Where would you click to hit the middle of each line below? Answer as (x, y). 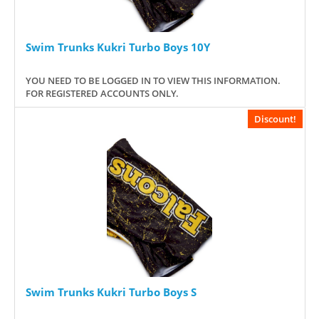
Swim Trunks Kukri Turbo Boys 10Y (118, 47)
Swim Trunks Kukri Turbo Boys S (111, 292)
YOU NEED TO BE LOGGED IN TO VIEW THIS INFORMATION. (153, 81)
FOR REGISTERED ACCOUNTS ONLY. (102, 94)
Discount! (275, 119)
